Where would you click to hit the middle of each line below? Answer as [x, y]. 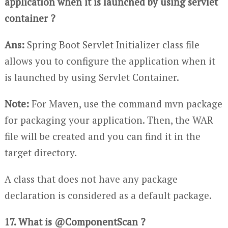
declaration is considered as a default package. [108, 195]
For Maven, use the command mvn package [125, 103]
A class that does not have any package [91, 179]
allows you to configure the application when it [110, 61]
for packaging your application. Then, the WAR [109, 120]
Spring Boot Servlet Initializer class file [112, 44]
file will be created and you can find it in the [102, 136]
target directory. [40, 152]
